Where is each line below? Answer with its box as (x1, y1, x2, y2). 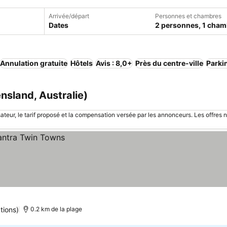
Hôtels (70, 59, 93, 67)
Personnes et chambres (155, 12, 221, 20)
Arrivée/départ (49, 12, 89, 20)
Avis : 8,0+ (96, 59, 132, 67)
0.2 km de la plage (30, 205, 83, 213)
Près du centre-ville (135, 59, 203, 67)
